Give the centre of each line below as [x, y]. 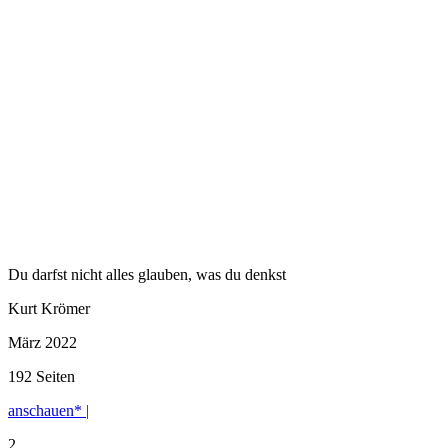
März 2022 [42, 342]
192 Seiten [41, 376]
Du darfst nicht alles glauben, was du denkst [147, 274]
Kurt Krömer [49, 308]
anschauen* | [48, 410]
